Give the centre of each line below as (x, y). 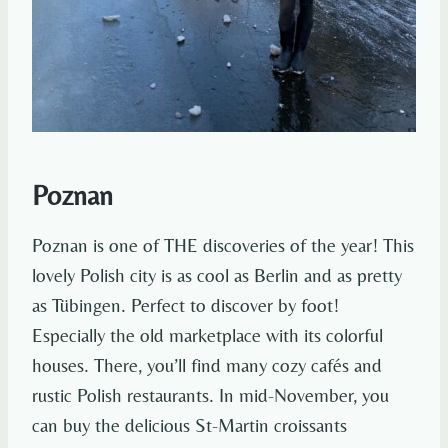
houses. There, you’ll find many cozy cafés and (207, 365)
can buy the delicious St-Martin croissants (189, 425)
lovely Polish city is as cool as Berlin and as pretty (217, 275)
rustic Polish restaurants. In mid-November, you (210, 395)
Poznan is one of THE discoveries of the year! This (223, 245)
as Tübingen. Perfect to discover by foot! (185, 305)
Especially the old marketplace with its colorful (207, 335)
